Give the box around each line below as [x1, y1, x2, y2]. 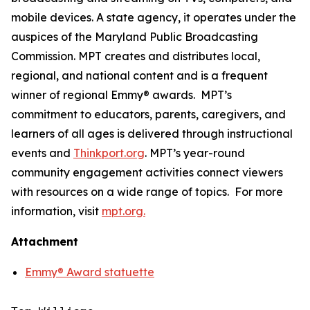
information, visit [11, 204, 102, 218]
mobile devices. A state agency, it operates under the [11, 10, 296, 24]
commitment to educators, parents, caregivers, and [11, 107, 286, 121]
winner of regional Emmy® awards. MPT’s [11, 88, 232, 102]
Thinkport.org [73, 146, 145, 160]
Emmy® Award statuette [25, 265, 154, 279]
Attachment [11, 235, 78, 248]
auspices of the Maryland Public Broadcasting [11, 30, 258, 44]
